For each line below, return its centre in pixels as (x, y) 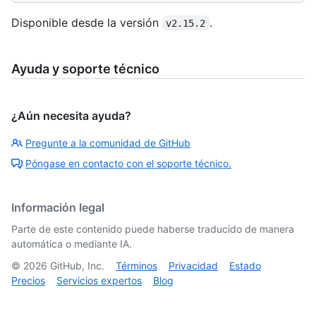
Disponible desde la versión (87, 22)
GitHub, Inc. (76, 265)
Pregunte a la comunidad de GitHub (108, 142)
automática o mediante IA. (72, 243)
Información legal (58, 207)
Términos (136, 265)
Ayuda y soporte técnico (85, 68)
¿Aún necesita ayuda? (71, 115)
